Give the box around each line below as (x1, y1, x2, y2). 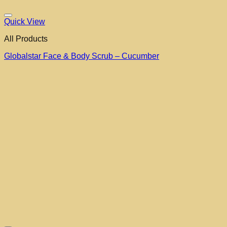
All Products (4, 34, 48, 44)
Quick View (4, 17, 45, 26)
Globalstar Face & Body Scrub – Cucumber (4, 52, 159, 61)
